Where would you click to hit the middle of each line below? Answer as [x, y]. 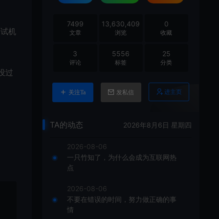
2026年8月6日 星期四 [157, 125]
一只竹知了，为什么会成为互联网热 [122, 157]
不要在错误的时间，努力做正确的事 [122, 199]
